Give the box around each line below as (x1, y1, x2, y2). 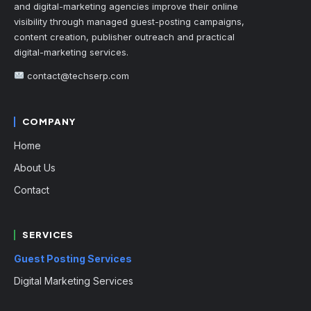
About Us (14, 161, 56, 174)
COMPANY (22, 115, 76, 127)
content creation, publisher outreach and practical (14, 31, 235, 42)
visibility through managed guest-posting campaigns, (14, 15, 244, 27)
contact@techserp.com (26, 69, 129, 81)
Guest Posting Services (14, 252, 132, 264)
